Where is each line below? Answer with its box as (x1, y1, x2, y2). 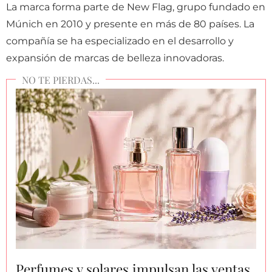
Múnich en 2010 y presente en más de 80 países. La (6, 18, 254, 30)
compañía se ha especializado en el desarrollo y (6, 35, 234, 47)
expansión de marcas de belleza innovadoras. (6, 52, 224, 64)
